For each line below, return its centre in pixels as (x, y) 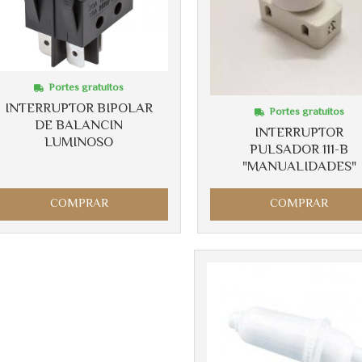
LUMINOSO (79, 143)
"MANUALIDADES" (299, 167)
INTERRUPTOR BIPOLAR (79, 109)
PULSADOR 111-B (299, 150)
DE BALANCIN (79, 126)
